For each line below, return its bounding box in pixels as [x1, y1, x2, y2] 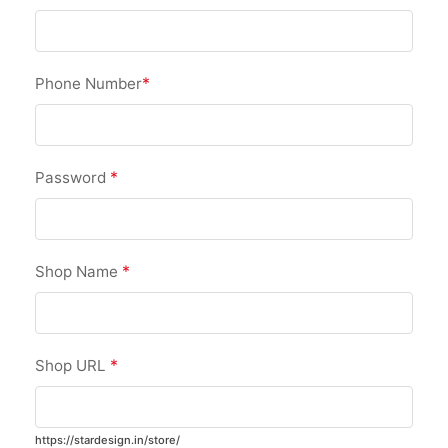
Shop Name [35, 262, 122, 281]
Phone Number [35, 74, 142, 93]
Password [35, 168, 110, 187]
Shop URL [35, 356, 110, 375]
